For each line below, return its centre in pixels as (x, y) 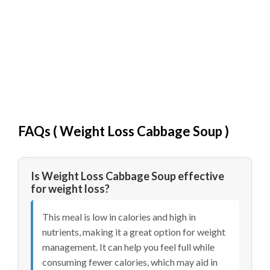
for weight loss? (70, 188)
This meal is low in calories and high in (119, 216)
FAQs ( (39, 131)
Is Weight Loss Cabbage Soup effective (127, 176)
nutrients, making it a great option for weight (134, 231)
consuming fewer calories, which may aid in (130, 262)
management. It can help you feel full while (128, 246)
